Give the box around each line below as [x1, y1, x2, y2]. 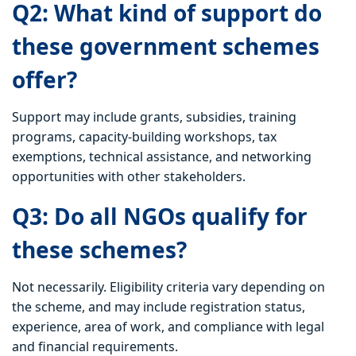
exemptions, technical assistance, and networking [12, 148, 311, 166]
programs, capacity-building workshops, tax [12, 128, 277, 146]
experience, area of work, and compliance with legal [12, 318, 324, 336]
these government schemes [12, 31, 319, 62]
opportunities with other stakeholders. [12, 168, 246, 186]
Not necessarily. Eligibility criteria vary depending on [12, 278, 325, 296]
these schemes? [12, 234, 187, 265]
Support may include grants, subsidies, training [12, 108, 296, 126]
